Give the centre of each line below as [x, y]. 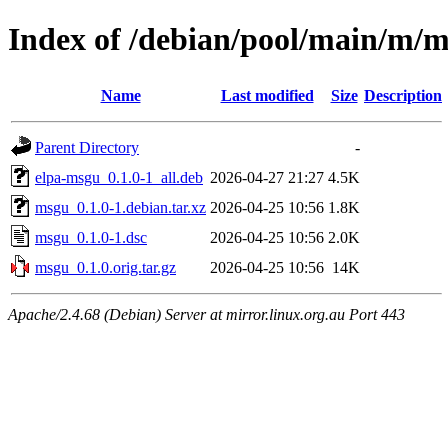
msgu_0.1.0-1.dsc [91, 237]
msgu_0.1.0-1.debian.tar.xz [120, 207]
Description [403, 95]
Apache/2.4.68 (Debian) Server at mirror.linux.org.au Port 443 [206, 314]
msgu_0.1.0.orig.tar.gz [105, 267]
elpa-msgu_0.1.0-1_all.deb [119, 177]
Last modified [267, 95]
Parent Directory [87, 147]
